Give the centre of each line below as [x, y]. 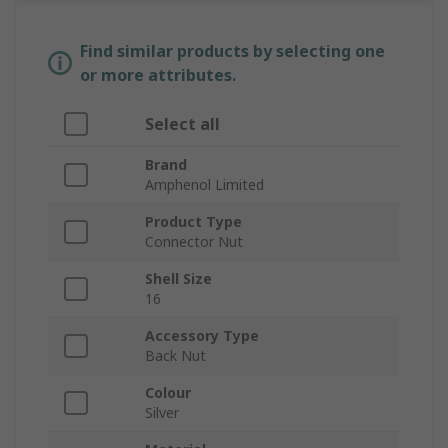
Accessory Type [202, 336]
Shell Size [178, 279]
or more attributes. [158, 75]
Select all [182, 124]
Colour [168, 393]
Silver [162, 413]
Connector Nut [194, 242]
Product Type [193, 222]
